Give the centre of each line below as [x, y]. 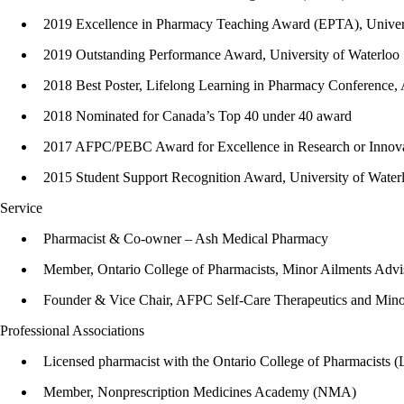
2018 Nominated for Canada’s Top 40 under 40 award [197, 116]
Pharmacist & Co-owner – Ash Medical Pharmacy [186, 239]
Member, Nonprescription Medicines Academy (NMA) [200, 392]
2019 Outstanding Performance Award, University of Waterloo [221, 55]
